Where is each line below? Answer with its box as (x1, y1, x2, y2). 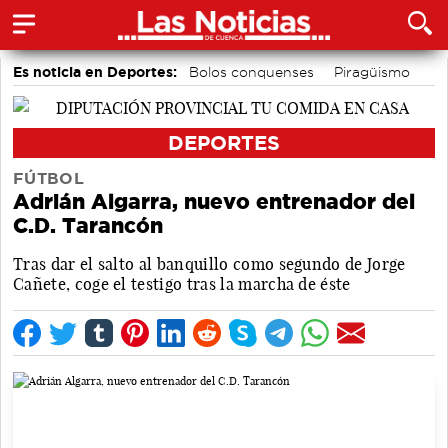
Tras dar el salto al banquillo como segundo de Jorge (13, 253, 406, 274)
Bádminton (290, 89, 366, 103)
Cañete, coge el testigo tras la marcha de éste (13, 273, 351, 294)
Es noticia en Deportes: (13, 64, 177, 80)
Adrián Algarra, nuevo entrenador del (13, 189, 415, 213)
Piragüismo (334, 65, 410, 79)
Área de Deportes (148, 89, 270, 103)
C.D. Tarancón (13, 213, 163, 237)
